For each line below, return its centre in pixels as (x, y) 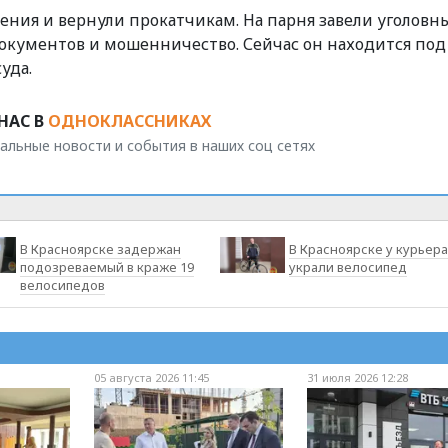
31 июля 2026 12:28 (358, 377)
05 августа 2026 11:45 (151, 377)
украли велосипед (347, 266)
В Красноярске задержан (101, 248)
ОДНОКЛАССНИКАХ (129, 120)
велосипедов (63, 284)
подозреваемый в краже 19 (107, 266)
